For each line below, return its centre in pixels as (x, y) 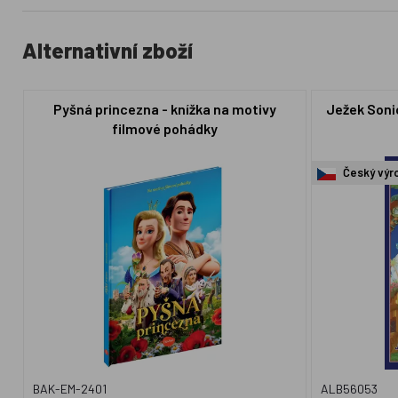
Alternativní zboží (108, 50)
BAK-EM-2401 (69, 389)
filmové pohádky (164, 128)
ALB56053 (350, 389)
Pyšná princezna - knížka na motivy (164, 108)
